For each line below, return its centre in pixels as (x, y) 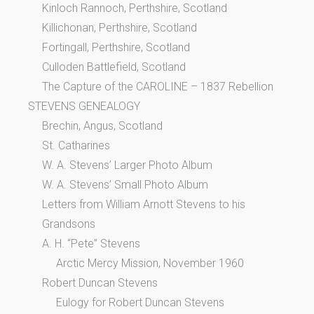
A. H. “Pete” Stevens (91, 243)
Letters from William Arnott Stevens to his (144, 204)
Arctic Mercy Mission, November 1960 (150, 263)
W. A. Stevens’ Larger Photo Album (127, 165)
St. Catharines (76, 145)
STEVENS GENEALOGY (84, 106)
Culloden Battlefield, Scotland (114, 67)
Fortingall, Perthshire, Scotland (116, 47)
